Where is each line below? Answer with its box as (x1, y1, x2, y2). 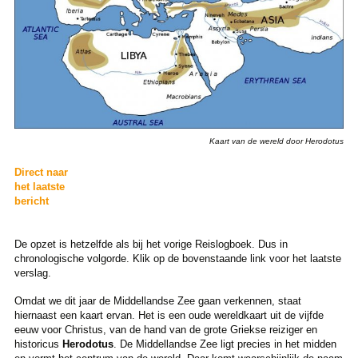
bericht (14, 195, 49, 208)
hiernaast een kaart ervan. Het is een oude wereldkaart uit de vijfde (14, 309, 324, 322)
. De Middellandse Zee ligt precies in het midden (113, 338, 336, 351)
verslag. (14, 267, 51, 280)
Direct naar (14, 166, 68, 179)
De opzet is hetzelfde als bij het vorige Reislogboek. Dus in (14, 238, 288, 251)
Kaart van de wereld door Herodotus (209, 137, 344, 146)
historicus (14, 338, 62, 351)
